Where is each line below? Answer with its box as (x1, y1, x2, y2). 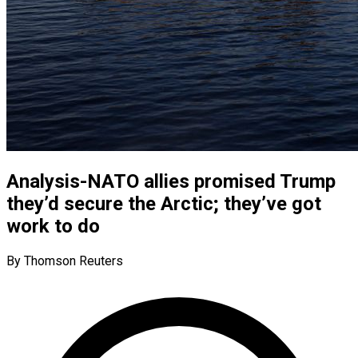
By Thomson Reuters (6, 253, 123, 268)
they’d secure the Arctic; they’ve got (6, 192, 321, 215)
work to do (6, 214, 100, 237)
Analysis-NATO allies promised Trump (6, 169, 336, 193)
